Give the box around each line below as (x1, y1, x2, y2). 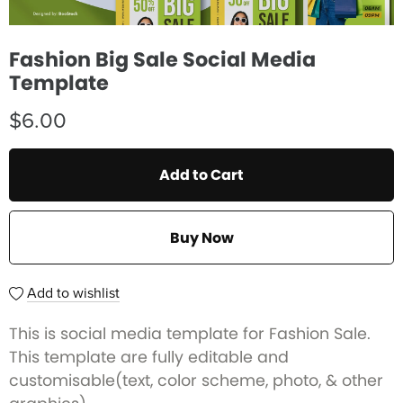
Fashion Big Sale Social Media (9, 45, 316, 75)
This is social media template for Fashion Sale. (9, 322, 371, 345)
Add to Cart (159, 165, 244, 186)
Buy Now (169, 227, 234, 248)
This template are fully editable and (9, 345, 289, 368)
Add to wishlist (27, 283, 120, 302)
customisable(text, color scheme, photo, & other (9, 369, 383, 391)
